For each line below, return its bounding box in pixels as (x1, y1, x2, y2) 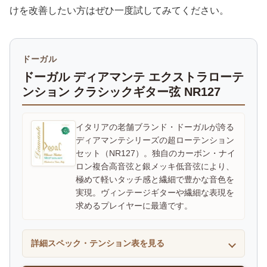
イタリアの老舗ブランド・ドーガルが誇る (76, 122, 234, 132)
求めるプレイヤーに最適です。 (76, 201, 193, 211)
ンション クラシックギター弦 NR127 (22, 85, 221, 99)
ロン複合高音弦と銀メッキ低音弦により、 (76, 162, 234, 172)
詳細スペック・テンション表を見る (31, 238, 164, 249)
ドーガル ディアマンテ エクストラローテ (22, 70, 244, 84)
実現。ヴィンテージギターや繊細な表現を (76, 188, 234, 198)
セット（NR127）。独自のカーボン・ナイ (76, 148, 235, 159)
